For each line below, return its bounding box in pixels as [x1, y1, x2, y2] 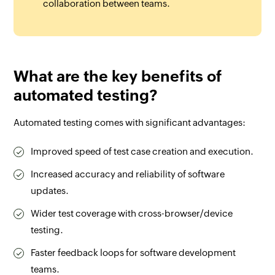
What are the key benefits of [14, 67, 223, 85]
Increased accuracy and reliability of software [31, 168, 225, 179]
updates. [31, 185, 69, 196]
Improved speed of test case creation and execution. [31, 145, 254, 157]
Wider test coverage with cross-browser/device [31, 207, 233, 219]
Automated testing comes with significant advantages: [14, 117, 246, 128]
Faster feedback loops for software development [31, 247, 236, 258]
